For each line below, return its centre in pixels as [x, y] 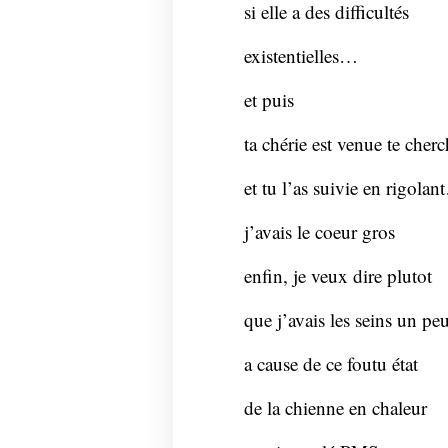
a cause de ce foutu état [330, 364]
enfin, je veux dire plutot [337, 276]
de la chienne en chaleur [335, 408]
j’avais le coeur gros [319, 232]
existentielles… [300, 56]
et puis [268, 100]
